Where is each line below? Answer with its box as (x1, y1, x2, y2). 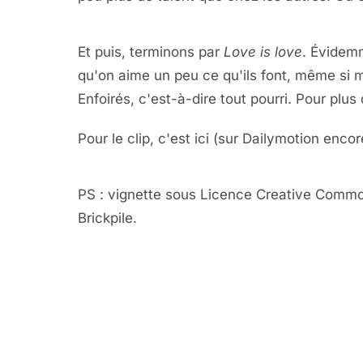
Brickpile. (78, 210, 137, 226)
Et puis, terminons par (78, 44, 224, 60)
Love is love (224, 44, 302, 60)
